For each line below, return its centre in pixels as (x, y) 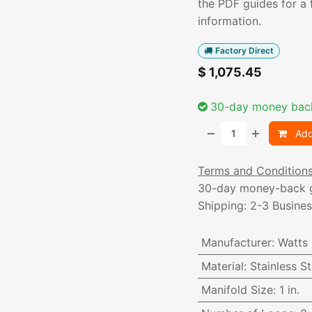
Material (222, 266)
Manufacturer (236, 243)
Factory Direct (244, 50)
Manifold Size (237, 290)
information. (229, 21)
